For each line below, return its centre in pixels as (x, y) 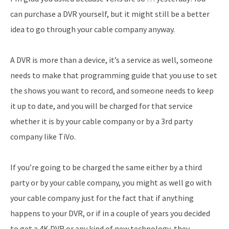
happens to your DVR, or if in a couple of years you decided (110, 213)
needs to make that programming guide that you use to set (114, 75)
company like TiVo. (43, 136)
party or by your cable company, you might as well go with (111, 182)
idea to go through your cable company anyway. (93, 29)
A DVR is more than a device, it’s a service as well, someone (111, 60)
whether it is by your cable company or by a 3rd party (101, 121)
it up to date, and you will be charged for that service (101, 106)
